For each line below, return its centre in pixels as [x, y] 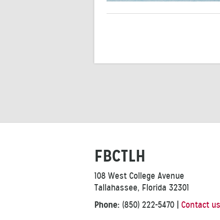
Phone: [107, 205]
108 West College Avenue [139, 176]
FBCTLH [120, 156]
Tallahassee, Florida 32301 [142, 188]
